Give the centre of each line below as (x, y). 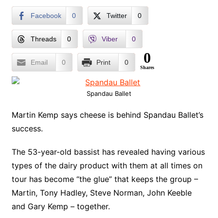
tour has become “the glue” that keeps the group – (105, 179)
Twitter (117, 16)
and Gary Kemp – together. (61, 206)
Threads (43, 39)
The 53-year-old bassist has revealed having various (108, 152)
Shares (147, 67)
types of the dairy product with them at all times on (107, 165)
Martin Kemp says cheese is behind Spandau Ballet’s (107, 115)
